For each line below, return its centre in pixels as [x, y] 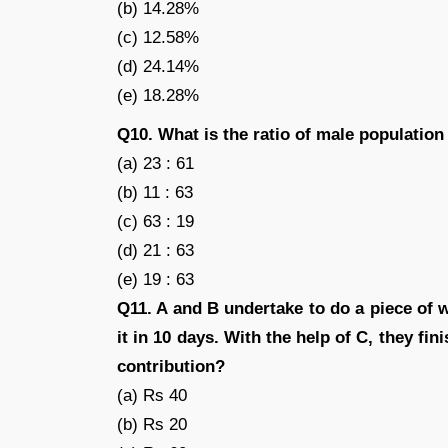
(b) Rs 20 [152, 424]
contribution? [171, 366]
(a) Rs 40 [152, 395]
